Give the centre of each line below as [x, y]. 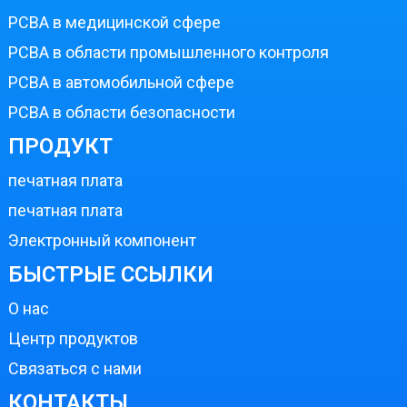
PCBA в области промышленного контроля [168, 52]
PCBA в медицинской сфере [114, 22]
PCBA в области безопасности [121, 112]
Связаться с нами [74, 368]
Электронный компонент [102, 240]
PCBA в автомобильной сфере [121, 82]
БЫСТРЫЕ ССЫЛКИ [110, 274]
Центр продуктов [73, 338]
